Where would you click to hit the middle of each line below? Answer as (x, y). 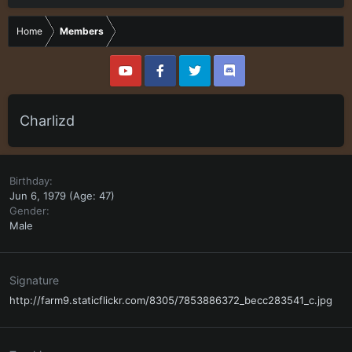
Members (82, 31)
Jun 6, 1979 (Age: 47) (62, 196)
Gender (28, 211)
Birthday (29, 181)
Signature (34, 280)
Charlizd (47, 121)
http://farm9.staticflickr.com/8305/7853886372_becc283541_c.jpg (171, 300)
